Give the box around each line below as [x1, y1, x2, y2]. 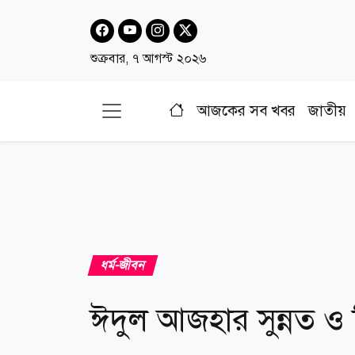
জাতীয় [308, 101, 346, 120]
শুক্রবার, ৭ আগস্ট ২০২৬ [90, 50, 206, 67]
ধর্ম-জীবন [98, 256, 147, 273]
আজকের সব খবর [197, 101, 296, 120]
